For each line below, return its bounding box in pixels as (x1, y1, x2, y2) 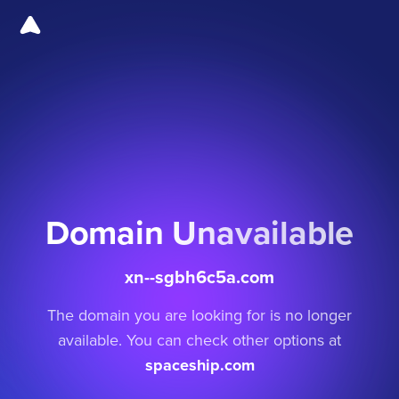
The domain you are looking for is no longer (47, 304, 352, 327)
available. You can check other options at (58, 329, 341, 352)
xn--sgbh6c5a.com (125, 264, 274, 290)
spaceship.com (144, 354, 255, 378)
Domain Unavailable (45, 208, 354, 257)
